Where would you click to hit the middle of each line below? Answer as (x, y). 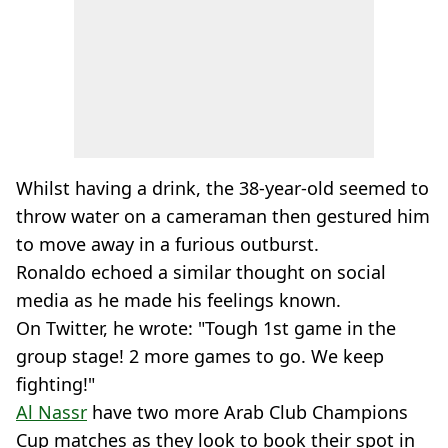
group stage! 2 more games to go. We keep (200, 356)
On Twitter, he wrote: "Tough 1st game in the (206, 328)
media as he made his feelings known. (178, 300)
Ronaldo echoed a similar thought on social (201, 272)
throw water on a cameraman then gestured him (223, 216)
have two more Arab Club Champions (247, 412)
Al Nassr (51, 412)
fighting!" (55, 384)
